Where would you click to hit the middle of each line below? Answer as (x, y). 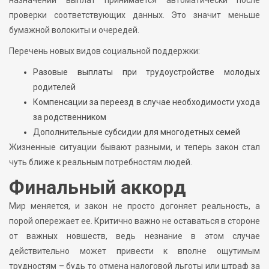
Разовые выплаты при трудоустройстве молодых (147, 72)
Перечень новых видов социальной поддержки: (104, 51)
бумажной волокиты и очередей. (74, 30)
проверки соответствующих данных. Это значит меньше (134, 15)
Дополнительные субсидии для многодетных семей (137, 132)
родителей (54, 87)
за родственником (70, 117)
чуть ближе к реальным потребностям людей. (101, 162)
